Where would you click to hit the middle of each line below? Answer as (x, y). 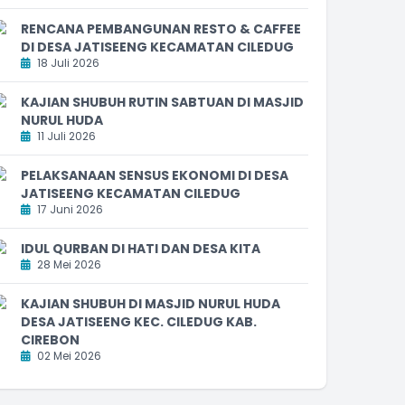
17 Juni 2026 (69, 209)
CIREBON (50, 339)
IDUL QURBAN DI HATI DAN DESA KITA (141, 248)
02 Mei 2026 (68, 355)
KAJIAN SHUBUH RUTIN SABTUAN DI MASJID (162, 102)
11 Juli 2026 (65, 136)
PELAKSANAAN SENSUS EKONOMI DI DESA (155, 175)
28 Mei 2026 (68, 264)
